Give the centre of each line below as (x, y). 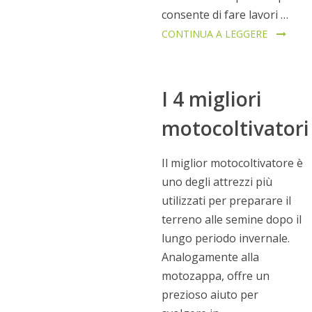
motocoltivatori (235, 128)
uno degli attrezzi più (217, 182)
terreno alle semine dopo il (231, 219)
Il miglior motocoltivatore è (232, 163)
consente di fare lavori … (225, 15)
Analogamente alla (210, 257)
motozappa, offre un (215, 276)
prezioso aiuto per (210, 295)
